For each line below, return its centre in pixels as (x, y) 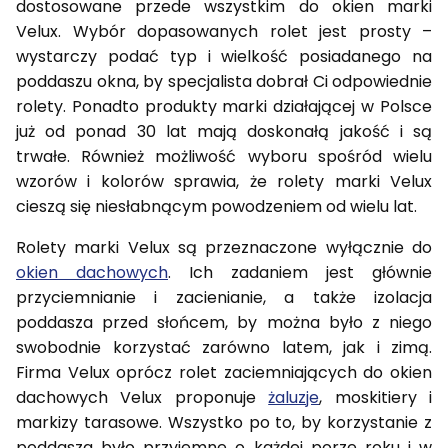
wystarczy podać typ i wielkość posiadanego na (224, 56)
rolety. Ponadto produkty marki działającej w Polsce (224, 106)
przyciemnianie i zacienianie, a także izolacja (224, 297)
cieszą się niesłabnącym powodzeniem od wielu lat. (216, 206)
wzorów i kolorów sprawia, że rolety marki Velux (224, 181)
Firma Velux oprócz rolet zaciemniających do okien (224, 372)
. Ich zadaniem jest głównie (300, 272)
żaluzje (294, 397)
